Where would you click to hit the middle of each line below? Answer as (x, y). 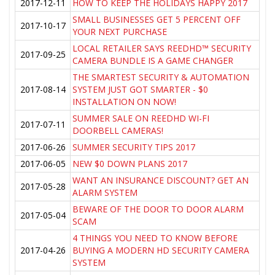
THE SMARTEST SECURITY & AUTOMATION (161, 77)
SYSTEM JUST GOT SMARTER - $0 (141, 90)
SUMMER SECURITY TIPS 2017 (134, 147)
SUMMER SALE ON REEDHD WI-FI (141, 118)
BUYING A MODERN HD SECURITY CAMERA (161, 250)
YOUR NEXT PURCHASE (120, 32)
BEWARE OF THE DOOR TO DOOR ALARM (158, 209)
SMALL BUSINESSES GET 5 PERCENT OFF (157, 20)
